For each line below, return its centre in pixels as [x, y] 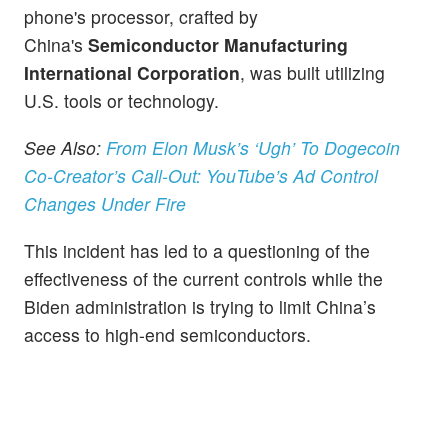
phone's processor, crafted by [141, 16]
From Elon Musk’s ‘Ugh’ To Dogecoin [253, 147]
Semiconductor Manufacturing [218, 44]
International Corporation [132, 72]
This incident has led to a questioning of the [197, 251]
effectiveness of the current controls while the [203, 279]
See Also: [65, 147]
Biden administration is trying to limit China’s [200, 307]
